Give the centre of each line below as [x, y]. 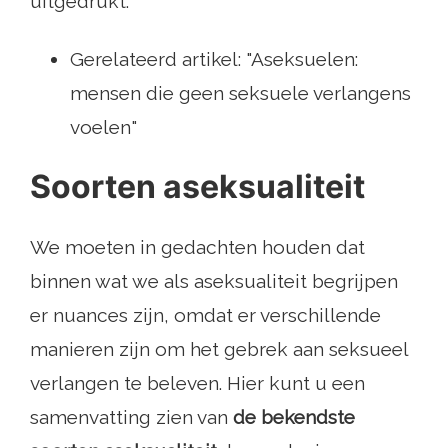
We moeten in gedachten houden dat [197, 247]
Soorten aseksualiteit [197, 187]
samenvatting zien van [131, 417]
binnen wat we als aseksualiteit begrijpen [214, 281]
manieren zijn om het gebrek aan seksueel [219, 349]
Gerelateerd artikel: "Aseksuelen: [214, 59]
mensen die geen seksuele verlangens [240, 93]
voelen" [103, 127]
